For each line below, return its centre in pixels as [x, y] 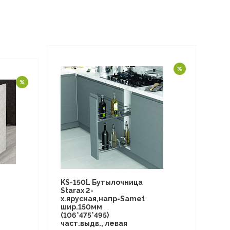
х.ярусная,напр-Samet [102, 199]
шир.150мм [81, 207]
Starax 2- [77, 190]
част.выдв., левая [94, 223]
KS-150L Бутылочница [101, 182]
